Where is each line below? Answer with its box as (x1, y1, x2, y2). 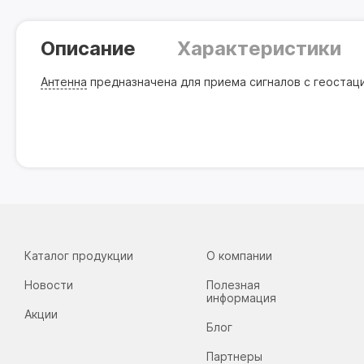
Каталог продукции (24, 249, 133, 262)
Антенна (41, 75, 87, 89)
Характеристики (176, 37, 341, 60)
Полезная (206, 278, 261, 292)
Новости (24, 278, 73, 292)
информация (206, 291, 277, 305)
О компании (206, 249, 273, 262)
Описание (41, 37, 136, 60)
